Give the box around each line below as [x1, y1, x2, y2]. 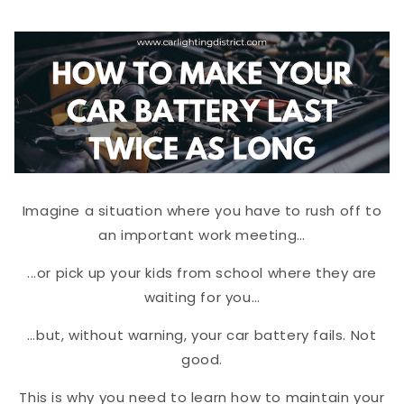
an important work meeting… [98, 225, 306, 244]
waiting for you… [143, 287, 261, 307]
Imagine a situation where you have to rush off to [22, 200, 382, 220]
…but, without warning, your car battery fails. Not [27, 325, 377, 344]
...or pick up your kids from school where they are [26, 262, 377, 282]
